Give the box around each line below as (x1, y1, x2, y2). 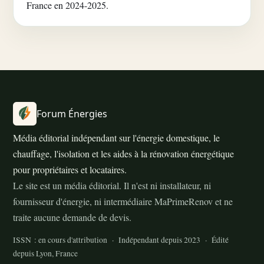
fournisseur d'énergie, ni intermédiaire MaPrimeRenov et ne (13, 195, 233, 207)
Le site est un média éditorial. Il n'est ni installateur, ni (13, 179, 211, 192)
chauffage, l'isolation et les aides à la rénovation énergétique (13, 147, 234, 160)
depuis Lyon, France (13, 248, 78, 259)
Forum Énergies (37, 107, 107, 120)
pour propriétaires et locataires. (13, 163, 127, 176)
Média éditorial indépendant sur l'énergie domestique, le (13, 131, 220, 144)
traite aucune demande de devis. (13, 211, 131, 223)
